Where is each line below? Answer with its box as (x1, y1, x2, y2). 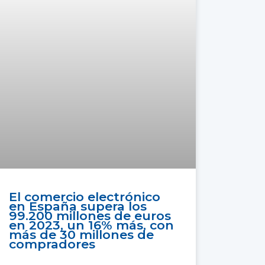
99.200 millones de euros (9, 208, 172, 224)
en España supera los (9, 199, 147, 214)
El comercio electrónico (9, 189, 161, 205)
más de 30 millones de (9, 227, 154, 243)
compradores (9, 237, 96, 252)
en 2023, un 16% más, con (9, 218, 174, 233)
